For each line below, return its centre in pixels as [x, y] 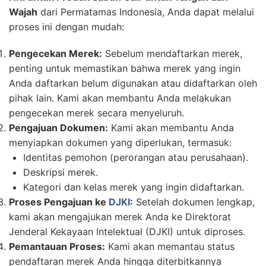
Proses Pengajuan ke [59, 202]
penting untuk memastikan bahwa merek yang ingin [125, 68]
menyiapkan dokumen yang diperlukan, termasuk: [120, 142]
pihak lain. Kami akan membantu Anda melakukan [120, 98]
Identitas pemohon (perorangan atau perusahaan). [136, 157]
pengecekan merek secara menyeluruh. [96, 113]
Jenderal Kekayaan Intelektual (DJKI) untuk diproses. [127, 231]
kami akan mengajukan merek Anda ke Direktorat [120, 216]
